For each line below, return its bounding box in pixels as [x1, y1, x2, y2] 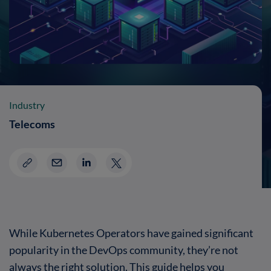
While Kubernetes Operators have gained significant [9, 226, 253, 239]
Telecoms [9, 117, 55, 130]
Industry [9, 99, 45, 111]
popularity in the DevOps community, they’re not [9, 243, 238, 256]
